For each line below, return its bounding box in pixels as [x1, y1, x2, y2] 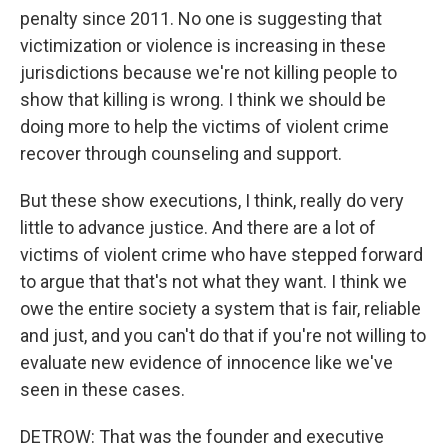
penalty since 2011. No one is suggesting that [20, 8, 382, 29]
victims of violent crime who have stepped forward [20, 244, 423, 265]
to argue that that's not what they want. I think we [20, 271, 407, 292]
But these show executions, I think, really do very [20, 190, 404, 211]
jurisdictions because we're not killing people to [20, 62, 397, 83]
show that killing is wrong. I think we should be [20, 89, 386, 110]
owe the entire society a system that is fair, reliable [20, 298, 421, 319]
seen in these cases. [20, 379, 185, 400]
